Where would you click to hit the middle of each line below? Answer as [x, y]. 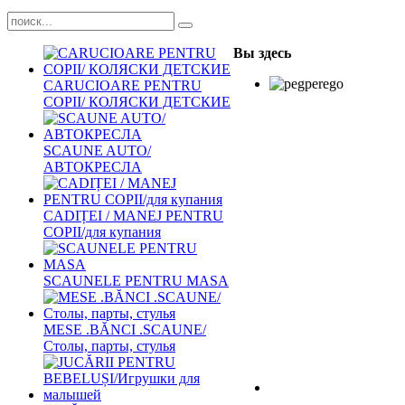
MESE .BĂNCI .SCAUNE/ [125, 330]
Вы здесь [262, 53]
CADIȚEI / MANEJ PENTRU [133, 216]
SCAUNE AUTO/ [97, 151]
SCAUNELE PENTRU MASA [136, 281]
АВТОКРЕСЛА [93, 167]
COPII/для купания [102, 232]
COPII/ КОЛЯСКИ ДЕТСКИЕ [137, 102]
